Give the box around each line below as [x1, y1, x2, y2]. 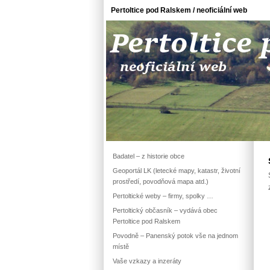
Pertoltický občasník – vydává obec [113, 207, 218, 214]
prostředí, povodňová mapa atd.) [113, 178, 209, 185]
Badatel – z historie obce [113, 152, 184, 160]
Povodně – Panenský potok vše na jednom [113, 232, 238, 239]
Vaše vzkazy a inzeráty [113, 257, 181, 265]
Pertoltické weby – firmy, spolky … [113, 192, 213, 199]
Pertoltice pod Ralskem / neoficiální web [111, 6, 247, 14]
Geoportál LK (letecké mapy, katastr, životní [113, 167, 240, 174]
